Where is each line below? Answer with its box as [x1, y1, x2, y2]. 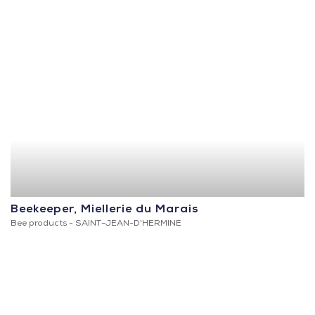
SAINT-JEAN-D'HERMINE [75, 219, 181, 229]
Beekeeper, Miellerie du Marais [11, 204, 198, 216]
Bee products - [11, 219, 75, 229]
